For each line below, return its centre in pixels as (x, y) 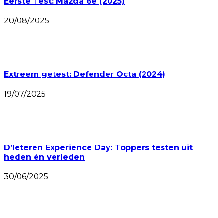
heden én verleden (44, 157)
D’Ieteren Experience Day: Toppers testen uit (98, 147)
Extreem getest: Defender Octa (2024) (85, 74)
